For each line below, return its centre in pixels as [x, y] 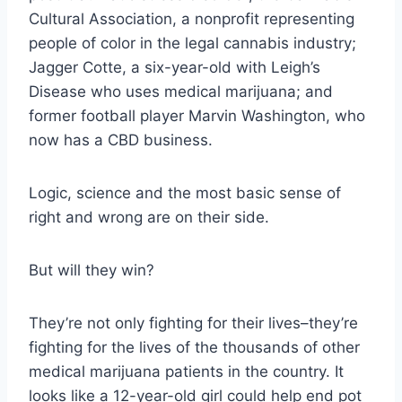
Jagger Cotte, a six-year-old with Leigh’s [175, 67]
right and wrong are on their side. [149, 217]
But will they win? [92, 270]
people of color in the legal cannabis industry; [192, 43]
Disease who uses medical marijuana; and [181, 91]
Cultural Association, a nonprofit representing [192, 18]
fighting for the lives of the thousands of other [194, 347]
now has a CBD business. [121, 140]
